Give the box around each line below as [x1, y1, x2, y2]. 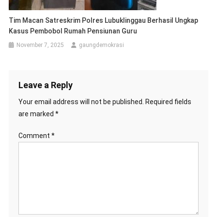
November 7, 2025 [16, 42, 64, 49]
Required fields [145, 98, 191, 106]
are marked [18, 110, 55, 118]
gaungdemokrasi [79, 42, 124, 49]
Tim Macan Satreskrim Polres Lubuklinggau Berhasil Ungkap [9, 16, 199, 25]
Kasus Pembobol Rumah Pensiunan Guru [9, 27, 138, 35]
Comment [18, 132, 51, 140]
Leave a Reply [18, 80, 73, 91]
